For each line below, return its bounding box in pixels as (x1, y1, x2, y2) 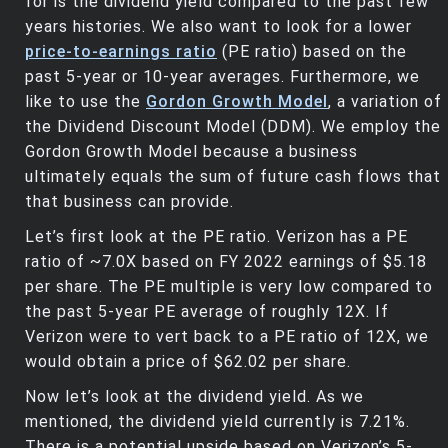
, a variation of (328, 92, 442, 112)
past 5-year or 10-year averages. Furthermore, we (25, 67, 420, 87)
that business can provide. (25, 192, 234, 212)
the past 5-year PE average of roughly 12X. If (25, 302, 389, 322)
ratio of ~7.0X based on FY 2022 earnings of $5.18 (25, 252, 427, 272)
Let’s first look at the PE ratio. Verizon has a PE (25, 227, 408, 247)
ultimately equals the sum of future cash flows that (25, 167, 441, 187)
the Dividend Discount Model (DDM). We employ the (25, 117, 441, 137)
